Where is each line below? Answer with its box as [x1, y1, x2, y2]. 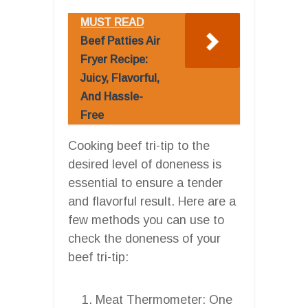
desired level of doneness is [68, 157, 221, 171]
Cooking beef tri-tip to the [68, 138, 210, 153]
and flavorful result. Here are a [68, 194, 236, 208]
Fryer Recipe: [80, 53, 148, 65]
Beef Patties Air [80, 34, 160, 47]
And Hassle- [80, 90, 143, 102]
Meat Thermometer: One [96, 292, 232, 307]
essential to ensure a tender [68, 175, 223, 190]
